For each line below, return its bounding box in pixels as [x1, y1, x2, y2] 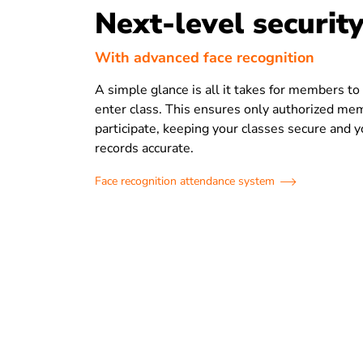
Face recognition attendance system [95, 173, 275, 189]
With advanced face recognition [95, 47, 315, 67]
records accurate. [95, 139, 194, 157]
